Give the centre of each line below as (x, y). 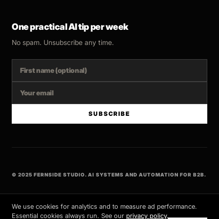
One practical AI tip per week (70, 27)
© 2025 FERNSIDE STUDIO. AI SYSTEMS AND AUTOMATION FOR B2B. (109, 175)
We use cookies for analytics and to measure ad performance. (104, 206)
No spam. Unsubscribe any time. (63, 42)
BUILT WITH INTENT (40, 198)
